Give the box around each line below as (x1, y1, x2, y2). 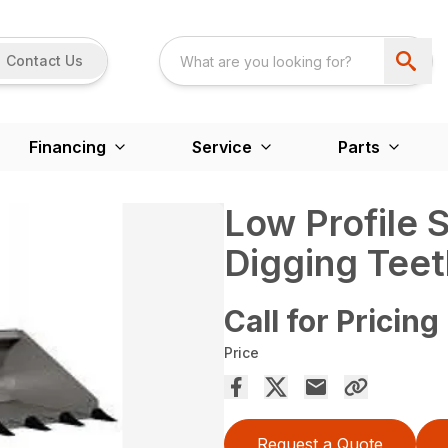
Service (191, 136, 252, 157)
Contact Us (6, 52, 83, 70)
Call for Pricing (224, 302, 439, 339)
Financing (28, 136, 106, 157)
